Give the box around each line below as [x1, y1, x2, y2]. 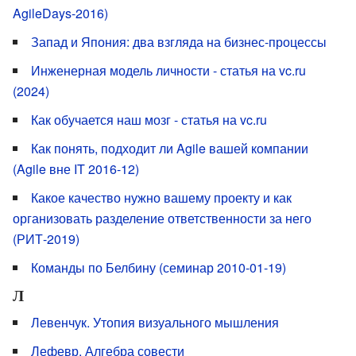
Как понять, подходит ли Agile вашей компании [31, 139, 308, 158]
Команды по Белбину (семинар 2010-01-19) [31, 258, 286, 277]
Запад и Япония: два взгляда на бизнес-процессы [31, 33, 327, 52]
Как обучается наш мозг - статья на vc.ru [31, 110, 267, 130]
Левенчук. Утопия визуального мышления [31, 313, 279, 332]
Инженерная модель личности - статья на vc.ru [31, 61, 306, 80]
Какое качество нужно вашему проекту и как [31, 188, 292, 207]
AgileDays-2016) [13, 4, 108, 23]
